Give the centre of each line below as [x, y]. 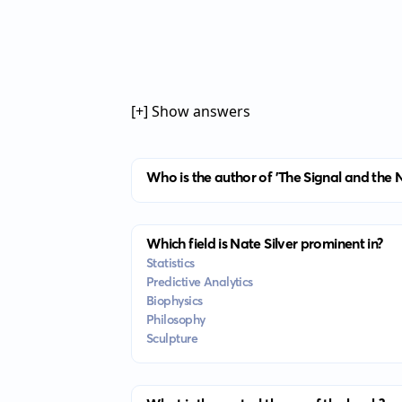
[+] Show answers [190, 111]
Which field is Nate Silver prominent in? [264, 243]
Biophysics [174, 301]
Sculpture [171, 338]
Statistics [170, 263]
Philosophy [175, 319]
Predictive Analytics [199, 282]
